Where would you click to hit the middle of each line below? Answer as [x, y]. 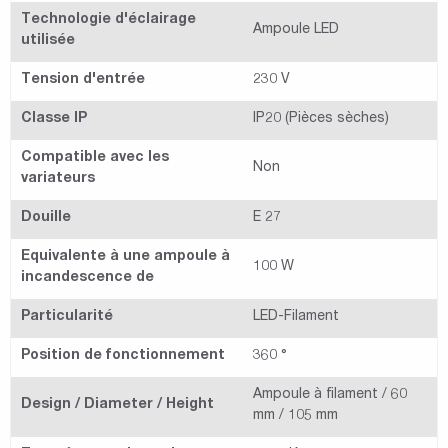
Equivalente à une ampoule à [125, 257]
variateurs [58, 179]
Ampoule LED [296, 30]
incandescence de [87, 278]
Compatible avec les [95, 158]
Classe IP [54, 119]
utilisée [48, 41]
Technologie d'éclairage [108, 20]
